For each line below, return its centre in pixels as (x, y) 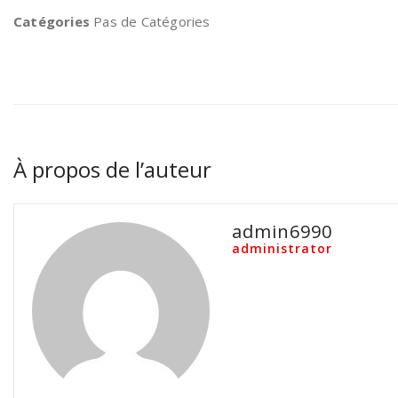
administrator (282, 248)
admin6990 (282, 231)
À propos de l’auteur (112, 169)
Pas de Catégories (150, 21)
